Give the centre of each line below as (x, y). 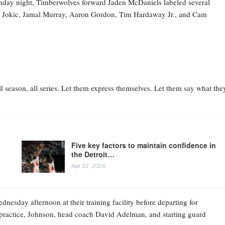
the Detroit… (93, 154)
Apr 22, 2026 (88, 165)
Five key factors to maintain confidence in (143, 145)
